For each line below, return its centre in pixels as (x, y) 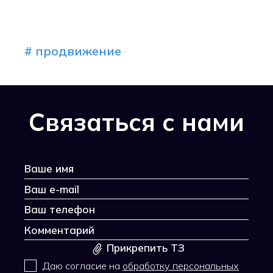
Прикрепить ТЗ (146, 248)
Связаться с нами (136, 122)
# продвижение (73, 51)
